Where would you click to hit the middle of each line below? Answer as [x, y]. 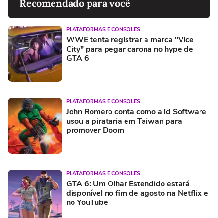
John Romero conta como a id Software [136, 112]
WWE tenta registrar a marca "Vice [130, 40]
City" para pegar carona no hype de [130, 49]
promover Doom [95, 130]
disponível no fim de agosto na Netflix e [137, 193]
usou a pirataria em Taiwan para [124, 121]
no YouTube [87, 202]
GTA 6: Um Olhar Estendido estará [128, 184]
